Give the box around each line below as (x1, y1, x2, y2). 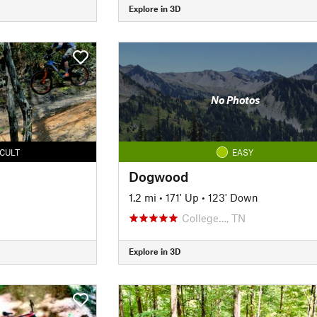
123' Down (207, 190, 258, 204)
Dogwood (128, 168, 188, 185)
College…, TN (181, 211, 246, 224)
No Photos (210, 93, 260, 106)
